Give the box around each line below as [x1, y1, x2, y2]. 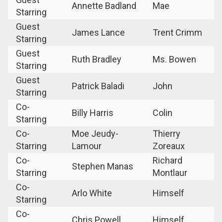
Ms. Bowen [153, 54, 196, 64]
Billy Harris [72, 107, 113, 118]
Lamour [72, 140, 102, 151]
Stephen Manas [72, 161, 133, 171]
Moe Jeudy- [72, 128, 118, 139]
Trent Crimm [153, 27, 202, 38]
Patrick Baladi [72, 80, 124, 91]
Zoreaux [153, 140, 185, 151]
